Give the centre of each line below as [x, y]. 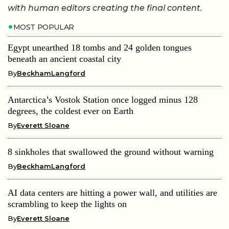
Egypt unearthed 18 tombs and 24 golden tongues [100, 47]
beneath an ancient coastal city [64, 59]
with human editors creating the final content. [105, 8]
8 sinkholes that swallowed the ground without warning [111, 152]
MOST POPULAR [43, 27]
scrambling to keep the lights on [67, 204]
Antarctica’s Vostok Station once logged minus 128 [103, 99]
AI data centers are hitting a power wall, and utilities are [112, 192]
